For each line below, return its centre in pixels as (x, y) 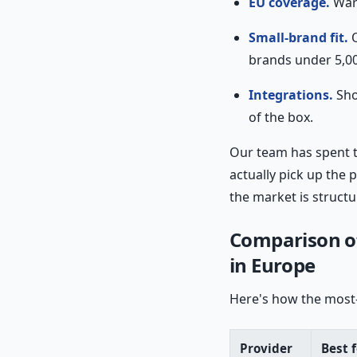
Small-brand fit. (298, 37)
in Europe (273, 265)
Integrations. (291, 94)
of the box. (281, 117)
